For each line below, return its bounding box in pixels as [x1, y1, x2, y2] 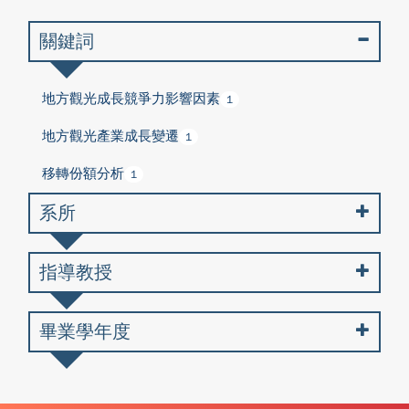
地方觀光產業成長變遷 [42, 128, 179, 144]
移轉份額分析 [42, 165, 124, 182]
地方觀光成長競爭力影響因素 [42, 90, 220, 107]
